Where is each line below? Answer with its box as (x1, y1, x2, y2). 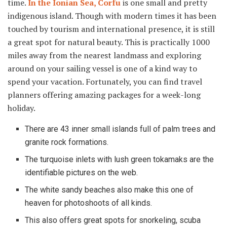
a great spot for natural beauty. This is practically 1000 (8, 36, 210, 48)
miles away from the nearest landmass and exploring (8, 49, 201, 61)
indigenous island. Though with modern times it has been (8, 10, 216, 21)
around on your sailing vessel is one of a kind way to (8, 62, 197, 74)
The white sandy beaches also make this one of (25, 184, 194, 195)
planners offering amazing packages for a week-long (8, 89, 201, 100)
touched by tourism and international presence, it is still (8, 23, 215, 34)
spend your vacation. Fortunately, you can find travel (8, 75, 202, 87)
